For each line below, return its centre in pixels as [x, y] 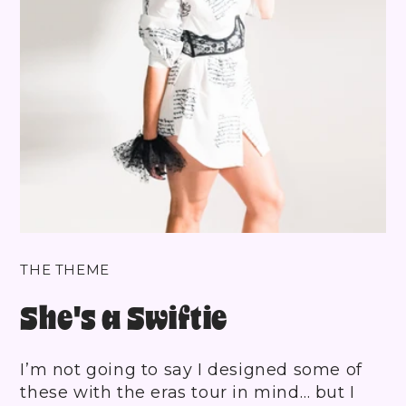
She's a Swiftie [125, 318]
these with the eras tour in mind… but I [188, 392]
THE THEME [65, 269]
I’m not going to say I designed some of [191, 369]
